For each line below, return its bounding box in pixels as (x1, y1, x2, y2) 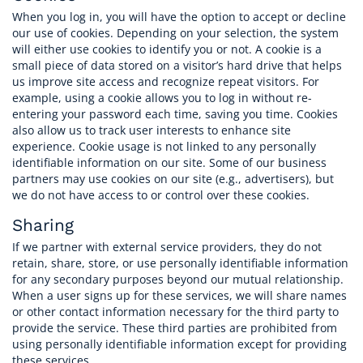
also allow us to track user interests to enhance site (12, 122, 291, 139)
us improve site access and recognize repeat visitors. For (12, 74, 319, 90)
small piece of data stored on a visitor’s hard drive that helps (12, 58, 342, 74)
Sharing (12, 215, 74, 235)
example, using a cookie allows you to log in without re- (12, 90, 312, 106)
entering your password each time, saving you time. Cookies (12, 106, 338, 122)
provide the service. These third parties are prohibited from (12, 319, 337, 335)
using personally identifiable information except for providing (12, 335, 347, 352)
